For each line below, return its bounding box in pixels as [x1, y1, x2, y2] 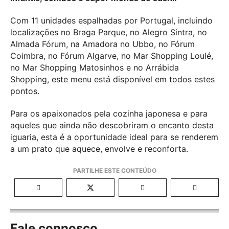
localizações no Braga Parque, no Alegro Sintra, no [10, 27, 207, 37]
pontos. [10, 85, 39, 96]
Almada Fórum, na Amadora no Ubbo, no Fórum [10, 38, 195, 49]
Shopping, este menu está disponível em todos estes [10, 74, 215, 84]
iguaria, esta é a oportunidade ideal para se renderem [10, 131, 218, 142]
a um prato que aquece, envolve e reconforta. [10, 143, 188, 154]
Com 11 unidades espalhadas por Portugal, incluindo [10, 15, 213, 26]
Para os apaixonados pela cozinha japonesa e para [10, 108, 208, 119]
